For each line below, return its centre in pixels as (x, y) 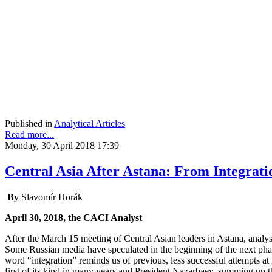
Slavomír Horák (52, 197)
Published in (29, 123)
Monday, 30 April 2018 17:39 (62, 145)
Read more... (29, 134)
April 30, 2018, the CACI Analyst (73, 217)
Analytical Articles (90, 123)
